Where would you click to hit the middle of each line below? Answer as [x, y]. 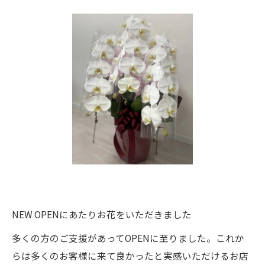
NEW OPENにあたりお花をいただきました [102, 214]
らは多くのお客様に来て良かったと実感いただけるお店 [130, 256]
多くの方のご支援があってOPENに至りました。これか [128, 238]
